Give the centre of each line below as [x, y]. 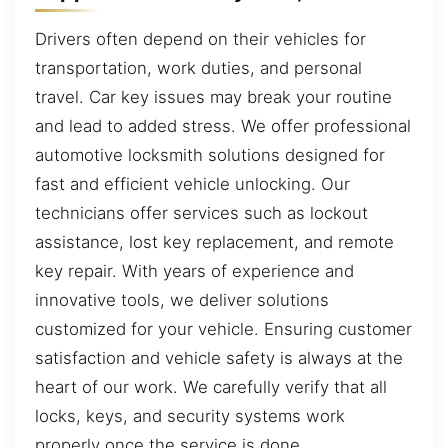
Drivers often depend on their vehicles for [200, 38]
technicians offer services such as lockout [201, 212]
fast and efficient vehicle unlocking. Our [192, 183]
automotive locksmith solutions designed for [210, 154]
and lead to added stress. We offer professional [223, 125]
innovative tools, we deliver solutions [182, 299]
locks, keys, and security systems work [190, 415]
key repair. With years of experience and [194, 270]
